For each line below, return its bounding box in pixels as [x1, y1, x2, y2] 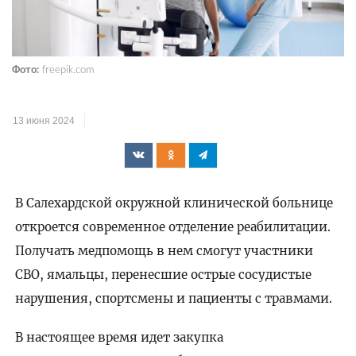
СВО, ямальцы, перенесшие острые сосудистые [14, 267, 311, 283]
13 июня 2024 [13, 114, 75, 126]
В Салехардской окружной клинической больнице [14, 195, 333, 211]
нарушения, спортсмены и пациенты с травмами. [14, 291, 332, 307]
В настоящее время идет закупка [14, 329, 223, 345]
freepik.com [39, 64, 94, 75]
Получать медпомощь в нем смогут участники [14, 243, 313, 259]
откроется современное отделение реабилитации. [14, 219, 331, 235]
